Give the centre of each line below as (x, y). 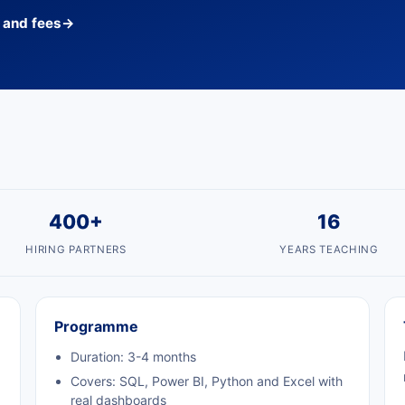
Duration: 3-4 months (133, 356)
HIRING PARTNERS (76, 249)
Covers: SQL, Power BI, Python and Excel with (206, 381)
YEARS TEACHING (329, 249)
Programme (96, 326)
